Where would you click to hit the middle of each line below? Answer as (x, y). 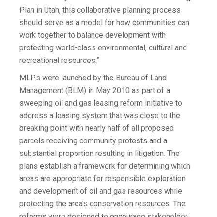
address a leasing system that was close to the (100, 116)
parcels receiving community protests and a (93, 141)
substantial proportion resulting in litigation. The (100, 154)
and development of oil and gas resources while (101, 191)
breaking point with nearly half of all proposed (97, 128)
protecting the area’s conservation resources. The (102, 204)
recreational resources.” (59, 61)
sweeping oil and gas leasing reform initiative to (101, 103)
